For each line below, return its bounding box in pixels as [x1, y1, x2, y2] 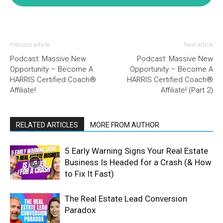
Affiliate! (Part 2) [161, 86, 213, 95]
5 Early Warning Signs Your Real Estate [65, 146, 208, 156]
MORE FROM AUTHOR [90, 121, 159, 129]
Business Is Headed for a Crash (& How [65, 157, 212, 167]
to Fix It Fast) [65, 169, 114, 179]
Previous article [10, 41, 49, 48]
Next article [184, 41, 213, 48]
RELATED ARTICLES [16, 121, 78, 129]
